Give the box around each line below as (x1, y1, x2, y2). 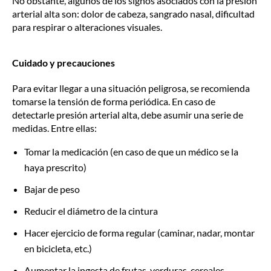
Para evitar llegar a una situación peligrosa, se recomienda (12, 82, 250, 94)
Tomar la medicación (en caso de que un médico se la (24, 146, 238, 157)
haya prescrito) (24, 162, 87, 173)
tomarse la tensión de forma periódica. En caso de (12, 96, 215, 107)
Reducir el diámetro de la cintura (24, 205, 158, 217)
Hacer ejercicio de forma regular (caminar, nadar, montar (24, 227, 255, 238)
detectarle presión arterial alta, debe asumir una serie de (12, 109, 243, 120)
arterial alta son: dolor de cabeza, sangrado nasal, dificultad (12, 8, 255, 19)
